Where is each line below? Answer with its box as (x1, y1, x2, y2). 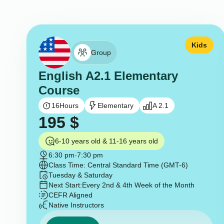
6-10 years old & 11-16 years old (54, 137, 158, 145)
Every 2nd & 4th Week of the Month (81, 181, 194, 189)
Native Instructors (48, 201, 104, 209)
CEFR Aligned (48, 191, 92, 199)
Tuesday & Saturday (48, 171, 112, 179)
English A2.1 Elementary (38, 69, 178, 83)
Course (38, 83, 79, 97)
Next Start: (48, 181, 82, 189)
